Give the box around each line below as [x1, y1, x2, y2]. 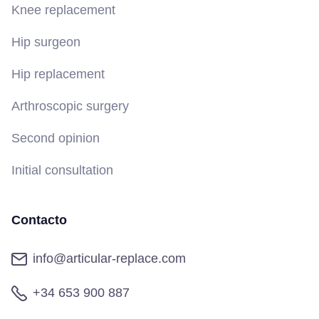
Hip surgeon [11, 34, 80, 49]
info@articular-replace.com [33, 251, 186, 266]
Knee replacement [11, 2, 115, 17]
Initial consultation [11, 162, 113, 177]
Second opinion [11, 130, 100, 145]
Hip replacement [11, 66, 105, 81]
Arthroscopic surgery [11, 98, 129, 113]
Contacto [11, 212, 67, 227]
